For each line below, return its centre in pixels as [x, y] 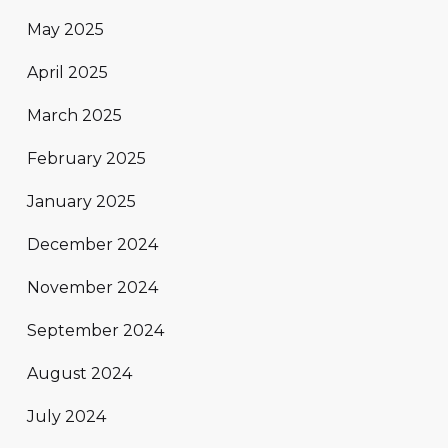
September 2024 [95, 331]
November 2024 [92, 288]
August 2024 [79, 374]
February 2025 [86, 159]
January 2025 [81, 202]
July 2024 [66, 417]
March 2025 [74, 116]
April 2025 [67, 73]
